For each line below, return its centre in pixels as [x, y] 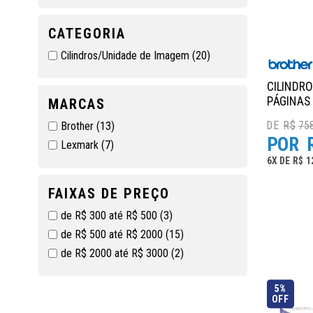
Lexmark [81, 145]
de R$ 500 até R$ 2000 [113, 234]
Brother [78, 126]
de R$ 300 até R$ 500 [110, 216]
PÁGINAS [289, 101]
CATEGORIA [87, 34]
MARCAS [77, 104]
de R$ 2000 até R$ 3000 [116, 253]
